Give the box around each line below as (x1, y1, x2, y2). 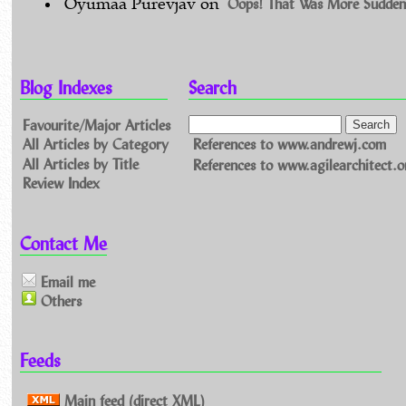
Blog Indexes (20, 75, 113, 99)
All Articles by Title (23, 153, 140, 173)
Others (35, 290, 82, 310)
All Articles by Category (23, 134, 169, 154)
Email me (35, 271, 95, 291)
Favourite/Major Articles (23, 114, 171, 134)
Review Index (23, 172, 101, 192)
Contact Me (20, 232, 108, 256)
